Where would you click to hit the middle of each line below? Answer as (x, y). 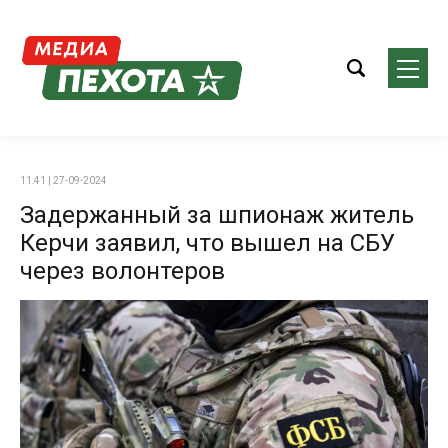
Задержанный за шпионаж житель (217, 215)
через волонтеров (122, 271)
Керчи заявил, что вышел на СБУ (207, 243)
